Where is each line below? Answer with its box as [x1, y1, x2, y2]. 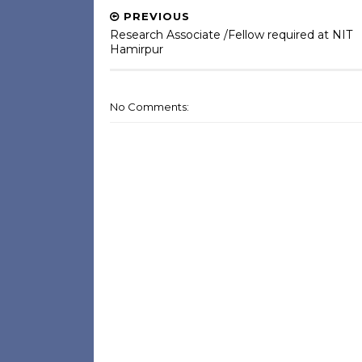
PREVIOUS [119, 10, 190, 23]
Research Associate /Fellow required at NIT [109, 27, 352, 42]
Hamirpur [109, 42, 163, 57]
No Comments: [109, 100, 189, 113]
